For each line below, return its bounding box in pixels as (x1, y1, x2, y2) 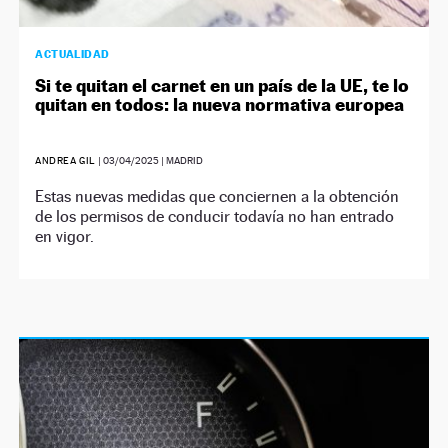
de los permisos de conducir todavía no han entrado (35, 206, 395, 226)
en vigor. (35, 226, 95, 246)
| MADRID (158, 154, 203, 166)
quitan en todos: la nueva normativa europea (35, 93, 405, 115)
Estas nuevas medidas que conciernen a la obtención (35, 186, 400, 206)
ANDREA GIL (35, 154, 96, 166)
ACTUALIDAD (35, 46, 110, 61)
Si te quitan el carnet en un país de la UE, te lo (35, 74, 410, 96)
